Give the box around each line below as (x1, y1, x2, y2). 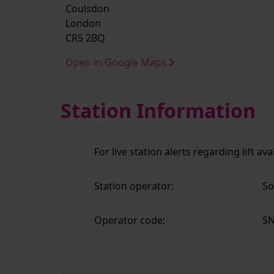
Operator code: (94, 213, 165, 227)
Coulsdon (65, 2, 110, 15)
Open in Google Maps (65, 56, 169, 69)
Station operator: (94, 179, 174, 193)
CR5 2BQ (65, 31, 106, 45)
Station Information (61, 97, 256, 124)
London (65, 17, 102, 30)
